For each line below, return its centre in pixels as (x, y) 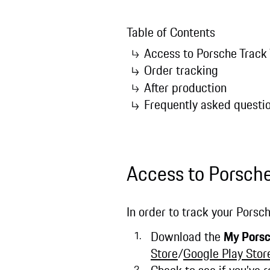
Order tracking (181, 71)
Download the (187, 236)
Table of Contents (171, 33)
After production (185, 87)
